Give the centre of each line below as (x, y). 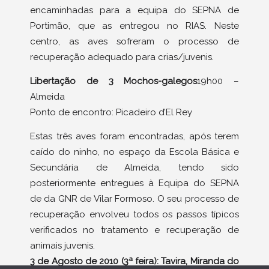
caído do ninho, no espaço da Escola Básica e (134, 152)
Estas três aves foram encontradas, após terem (134, 137)
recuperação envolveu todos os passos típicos (134, 215)
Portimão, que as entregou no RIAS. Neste (134, 26)
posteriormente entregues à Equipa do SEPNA (134, 183)
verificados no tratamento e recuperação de (134, 230)
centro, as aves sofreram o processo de (134, 41)
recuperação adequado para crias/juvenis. (122, 57)
